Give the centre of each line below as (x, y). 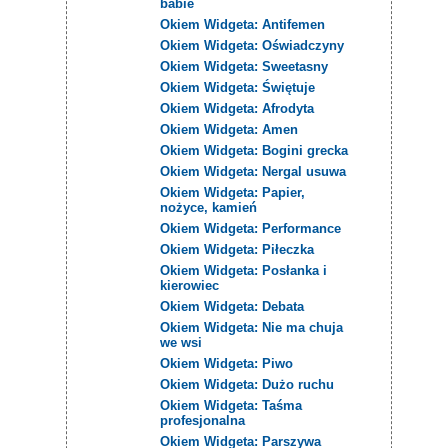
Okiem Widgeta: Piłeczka (237, 249)
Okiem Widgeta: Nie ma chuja (252, 327)
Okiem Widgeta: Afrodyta (237, 108)
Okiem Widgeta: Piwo (227, 363)
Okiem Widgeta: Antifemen (243, 24)
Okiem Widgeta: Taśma (231, 405)
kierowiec (190, 285)
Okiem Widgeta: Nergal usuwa (253, 171)
